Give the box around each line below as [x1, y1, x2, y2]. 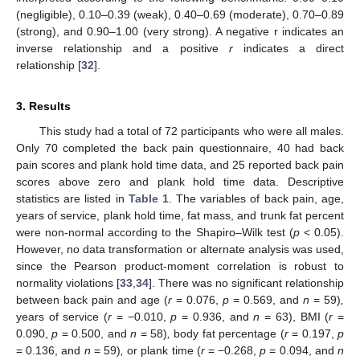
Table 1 [128, 192, 169, 206]
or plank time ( [123, 344, 201, 358]
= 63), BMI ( [260, 310, 329, 324]
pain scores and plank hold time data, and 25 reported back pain [16, 158, 344, 172]
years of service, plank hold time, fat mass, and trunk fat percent [16, 209, 344, 223]
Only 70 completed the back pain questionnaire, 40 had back [16, 141, 344, 155]
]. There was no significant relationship [149, 276, 344, 290]
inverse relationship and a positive [16, 42, 229, 55]
